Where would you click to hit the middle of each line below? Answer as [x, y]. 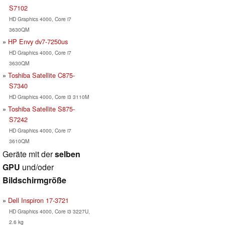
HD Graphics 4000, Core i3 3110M [49, 96]
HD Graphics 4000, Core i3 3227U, [49, 211]
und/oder [37, 167]
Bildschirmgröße [34, 180]
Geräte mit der [29, 154]
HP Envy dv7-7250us [38, 41]
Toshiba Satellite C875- [41, 75]
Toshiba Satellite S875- [41, 108]
